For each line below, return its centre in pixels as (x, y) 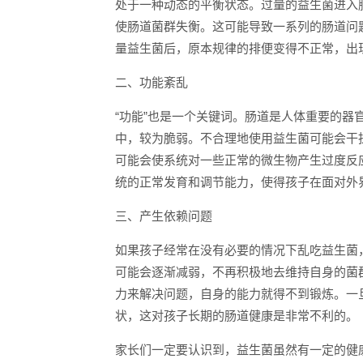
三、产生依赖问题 (164, 216)
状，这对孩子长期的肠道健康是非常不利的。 (237, 316)
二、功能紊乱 (152, 82)
